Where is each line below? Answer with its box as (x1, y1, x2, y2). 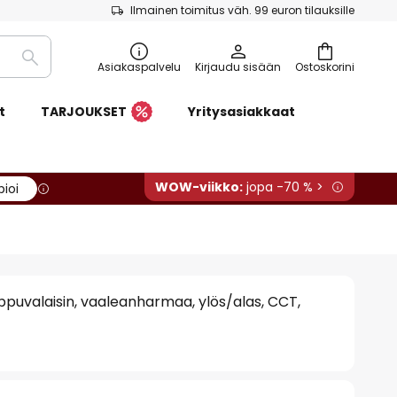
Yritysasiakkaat (187, 103, 295, 121)
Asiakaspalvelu (97, 59, 181, 74)
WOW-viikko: (155, 178, 243, 196)
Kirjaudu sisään (195, 59, 281, 74)
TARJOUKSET (40, 103, 127, 121)
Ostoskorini (295, 59, 354, 74)
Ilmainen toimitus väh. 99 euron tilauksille (130, 3, 354, 18)
